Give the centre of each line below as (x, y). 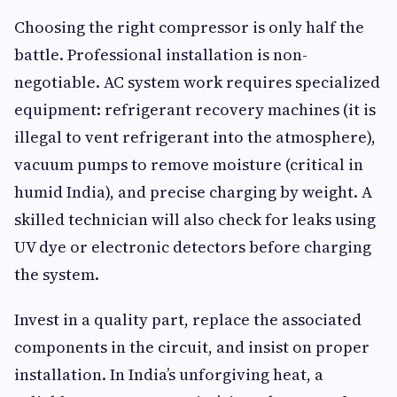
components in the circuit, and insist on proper (192, 346)
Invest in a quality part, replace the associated (188, 319)
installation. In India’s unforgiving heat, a (169, 374)
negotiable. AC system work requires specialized (197, 82)
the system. (57, 274)
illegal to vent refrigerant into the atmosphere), (195, 136)
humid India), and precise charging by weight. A (193, 191)
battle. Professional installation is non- (161, 54)
